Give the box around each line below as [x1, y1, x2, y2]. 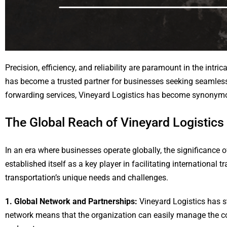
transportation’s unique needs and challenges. [5, 173, 168, 182]
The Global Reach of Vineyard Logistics [5, 115, 224, 130]
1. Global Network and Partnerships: [5, 197, 139, 206]
